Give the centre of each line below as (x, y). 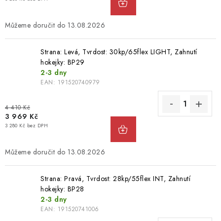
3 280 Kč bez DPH (26, 125)
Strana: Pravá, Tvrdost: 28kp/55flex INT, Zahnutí (115, 179)
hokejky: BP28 (62, 189)
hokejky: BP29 (63, 62)
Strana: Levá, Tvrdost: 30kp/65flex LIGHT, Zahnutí (119, 52)
